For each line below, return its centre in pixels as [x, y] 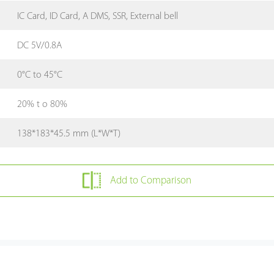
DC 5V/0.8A [40, 46]
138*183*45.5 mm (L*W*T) [69, 134]
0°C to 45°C [40, 75]
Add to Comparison [150, 180]
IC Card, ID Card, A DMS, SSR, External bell [98, 16]
